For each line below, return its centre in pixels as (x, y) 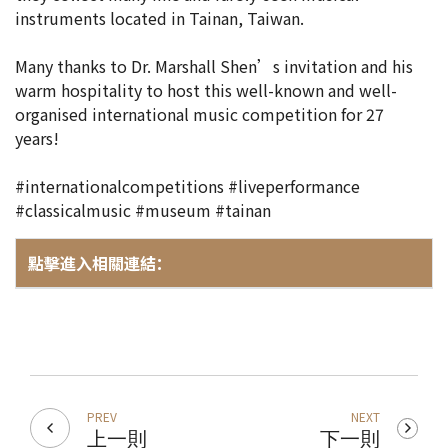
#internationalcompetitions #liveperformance (187, 186)
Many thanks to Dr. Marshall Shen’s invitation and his (214, 66)
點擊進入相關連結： (100, 263)
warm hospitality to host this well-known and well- (206, 90)
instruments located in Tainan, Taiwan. (161, 18)
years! (39, 138)
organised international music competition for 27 (199, 114)
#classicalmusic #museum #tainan (143, 210)
